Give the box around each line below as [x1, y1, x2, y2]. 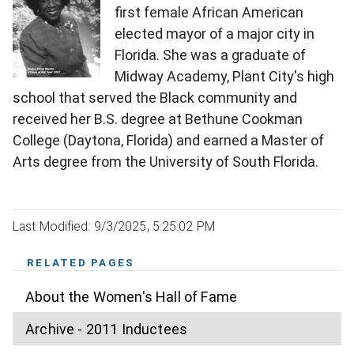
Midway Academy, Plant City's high [115, 68, 334, 85]
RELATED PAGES [27, 256, 135, 269]
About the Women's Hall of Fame [25, 288, 238, 305]
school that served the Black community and [13, 89, 297, 107]
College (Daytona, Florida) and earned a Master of [13, 132, 324, 149]
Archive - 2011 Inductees [25, 320, 188, 337]
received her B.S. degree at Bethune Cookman [13, 111, 303, 128]
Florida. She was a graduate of [115, 47, 306, 64]
